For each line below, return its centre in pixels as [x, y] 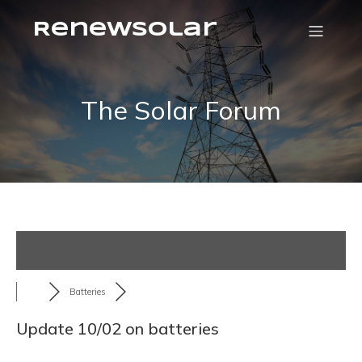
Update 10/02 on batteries [118, 328]
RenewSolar [125, 30]
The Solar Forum [181, 110]
